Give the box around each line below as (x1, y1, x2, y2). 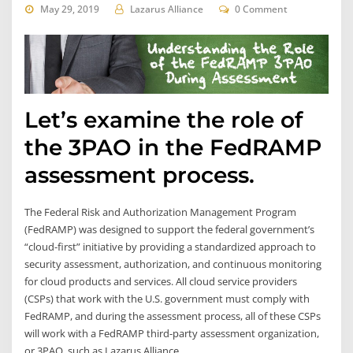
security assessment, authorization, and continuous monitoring (24, 257, 322, 271)
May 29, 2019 (39, 2, 99, 17)
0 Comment (235, 2, 288, 17)
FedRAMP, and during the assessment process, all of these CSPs (24, 309, 321, 323)
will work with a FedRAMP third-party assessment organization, (24, 326, 320, 340)
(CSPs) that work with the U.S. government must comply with (24, 292, 310, 306)
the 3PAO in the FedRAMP (24, 133, 322, 161)
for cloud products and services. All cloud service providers (24, 274, 298, 288)
